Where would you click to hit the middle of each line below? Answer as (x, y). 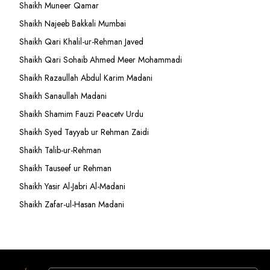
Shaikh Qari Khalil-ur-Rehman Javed (81, 41)
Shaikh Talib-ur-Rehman (60, 150)
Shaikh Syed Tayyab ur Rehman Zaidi (84, 132)
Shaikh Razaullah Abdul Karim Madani (86, 77)
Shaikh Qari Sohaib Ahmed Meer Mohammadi (101, 59)
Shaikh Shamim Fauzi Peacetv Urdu (81, 114)
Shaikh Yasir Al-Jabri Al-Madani (72, 186)
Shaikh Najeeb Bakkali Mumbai (74, 23)
